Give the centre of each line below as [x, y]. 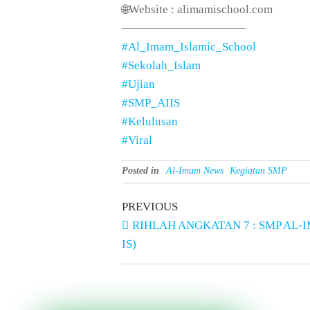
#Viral [137, 140]
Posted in [140, 171]
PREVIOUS [150, 207]
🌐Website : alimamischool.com [197, 9]
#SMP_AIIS [151, 103]
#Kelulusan [150, 121]
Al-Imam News [195, 171]
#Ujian [138, 84]
